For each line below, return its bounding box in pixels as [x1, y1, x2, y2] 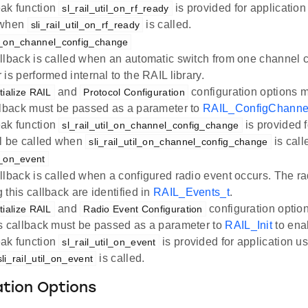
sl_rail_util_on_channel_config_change [62, 120, 239, 131]
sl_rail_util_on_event [62, 236, 156, 248]
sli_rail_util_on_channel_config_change [89, 136, 268, 148]
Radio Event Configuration [83, 203, 203, 215]
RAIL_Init [225, 219, 273, 232]
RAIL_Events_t [153, 186, 230, 199]
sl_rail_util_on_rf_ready [62, 3, 169, 14]
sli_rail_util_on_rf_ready [30, 19, 140, 31]
